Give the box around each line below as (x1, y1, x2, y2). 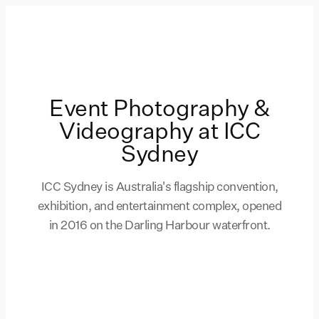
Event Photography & (49, 98, 270, 121)
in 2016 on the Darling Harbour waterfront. (48, 220, 271, 232)
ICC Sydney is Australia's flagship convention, (41, 182, 278, 194)
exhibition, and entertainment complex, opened (37, 201, 282, 213)
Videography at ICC (59, 121, 260, 144)
